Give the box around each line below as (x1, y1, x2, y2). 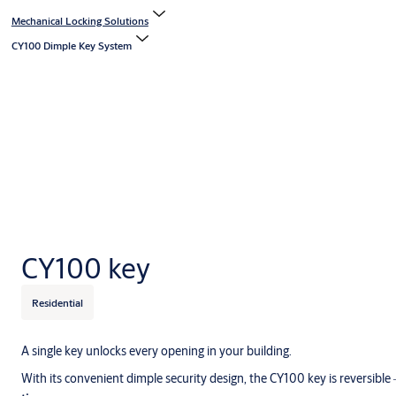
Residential (32, 295, 83, 309)
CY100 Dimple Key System (11, 39, 132, 53)
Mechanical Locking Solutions (11, 14, 148, 28)
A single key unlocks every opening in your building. (21, 343, 292, 360)
